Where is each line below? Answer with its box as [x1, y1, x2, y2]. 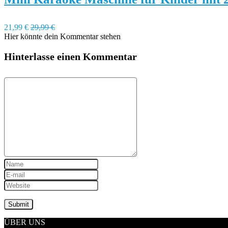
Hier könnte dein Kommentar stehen [4, 32, 121, 41]
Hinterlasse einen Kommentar [4, 51, 137, 62]
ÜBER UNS [4, 218, 45, 226]
